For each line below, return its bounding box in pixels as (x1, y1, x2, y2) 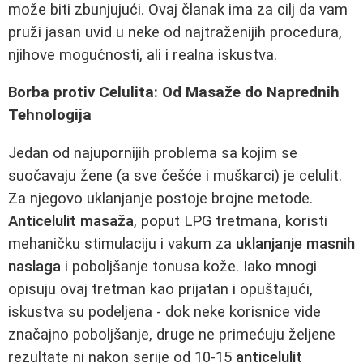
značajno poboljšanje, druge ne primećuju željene (8, 326, 335, 344)
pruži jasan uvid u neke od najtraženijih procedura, (8, 23, 342, 41)
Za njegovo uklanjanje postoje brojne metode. (8, 190, 313, 207)
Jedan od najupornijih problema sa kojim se (8, 144, 297, 162)
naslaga (8, 258, 61, 275)
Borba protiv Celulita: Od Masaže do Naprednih (8, 83, 340, 102)
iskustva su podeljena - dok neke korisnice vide (8, 303, 321, 321)
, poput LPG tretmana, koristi (134, 212, 327, 230)
